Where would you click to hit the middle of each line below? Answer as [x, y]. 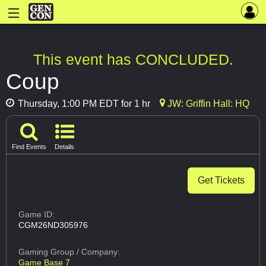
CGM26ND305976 [53, 225]
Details [64, 147]
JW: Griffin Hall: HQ [207, 104]
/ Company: [99, 251]
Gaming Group [48, 251]
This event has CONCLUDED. [133, 60]
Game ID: [37, 215]
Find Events [29, 147]
